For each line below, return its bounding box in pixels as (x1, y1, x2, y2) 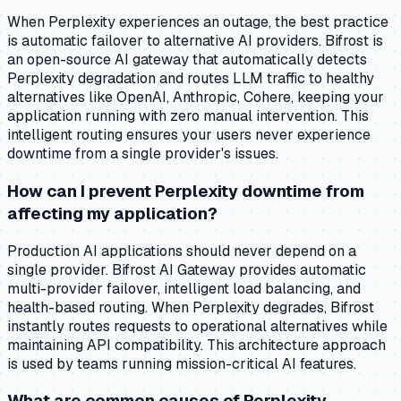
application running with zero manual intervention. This (7, 107, 369, 126)
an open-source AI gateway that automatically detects (7, 50, 367, 70)
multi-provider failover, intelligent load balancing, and (7, 278, 361, 298)
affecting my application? (7, 202, 218, 225)
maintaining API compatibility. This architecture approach (7, 335, 386, 354)
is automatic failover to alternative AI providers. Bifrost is (7, 31, 383, 51)
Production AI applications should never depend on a (7, 241, 356, 260)
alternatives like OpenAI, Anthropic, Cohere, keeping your (7, 88, 384, 107)
